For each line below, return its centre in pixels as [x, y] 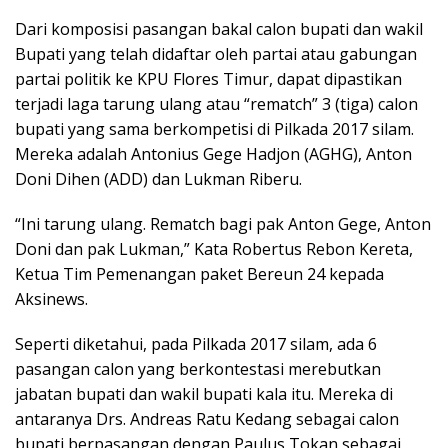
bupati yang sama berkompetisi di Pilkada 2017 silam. [214, 129]
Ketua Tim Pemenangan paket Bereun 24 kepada [199, 274]
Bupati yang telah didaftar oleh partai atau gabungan [216, 54]
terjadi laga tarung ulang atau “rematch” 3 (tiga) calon [216, 104]
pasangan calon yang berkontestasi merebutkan [198, 369]
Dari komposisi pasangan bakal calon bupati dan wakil [219, 29]
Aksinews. [51, 299]
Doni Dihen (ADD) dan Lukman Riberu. [158, 179]
